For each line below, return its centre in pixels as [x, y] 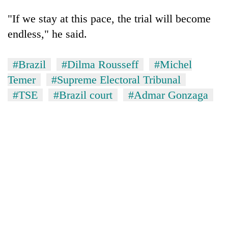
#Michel [173, 64]
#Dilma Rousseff [100, 64]
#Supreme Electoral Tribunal [116, 79]
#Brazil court [83, 95]
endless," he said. [47, 34]
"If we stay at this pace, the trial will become [109, 18]
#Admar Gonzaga [168, 95]
